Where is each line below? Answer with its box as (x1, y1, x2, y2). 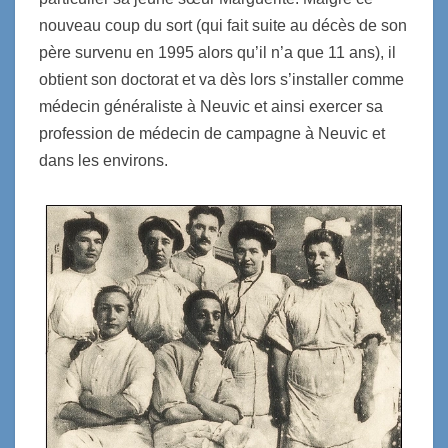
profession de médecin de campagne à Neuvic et (39, 125, 385, 142)
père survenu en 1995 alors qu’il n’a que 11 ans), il (39, 44, 396, 61)
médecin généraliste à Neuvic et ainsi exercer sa (39, 98, 383, 115)
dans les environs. (39, 152, 168, 169)
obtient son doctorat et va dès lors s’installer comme (39, 71, 404, 88)
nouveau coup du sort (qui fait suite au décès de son (39, 17, 407, 34)
